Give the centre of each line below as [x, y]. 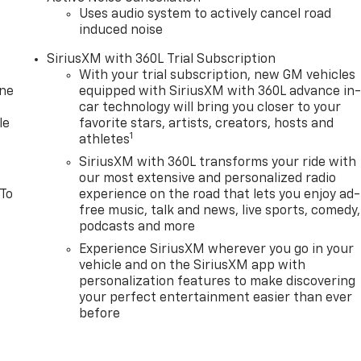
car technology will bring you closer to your [210, 108]
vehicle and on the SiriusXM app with [193, 266]
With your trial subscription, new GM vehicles [218, 75]
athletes [105, 140]
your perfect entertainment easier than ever [216, 298]
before [100, 314]
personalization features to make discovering [218, 282]
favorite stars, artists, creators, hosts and [207, 124]
